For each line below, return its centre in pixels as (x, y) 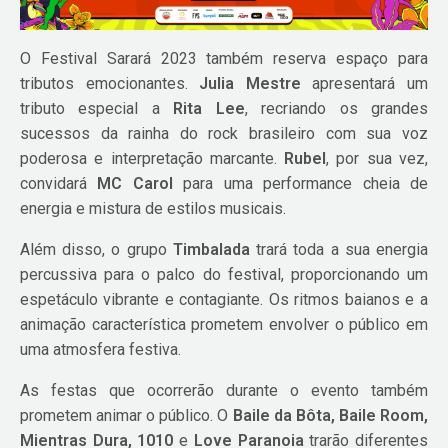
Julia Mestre (250, 84)
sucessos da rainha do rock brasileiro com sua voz (224, 134)
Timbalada (214, 250)
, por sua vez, (377, 159)
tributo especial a (97, 109)
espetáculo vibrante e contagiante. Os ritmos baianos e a (224, 300)
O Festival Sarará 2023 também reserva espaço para (224, 59)
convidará (59, 184)
